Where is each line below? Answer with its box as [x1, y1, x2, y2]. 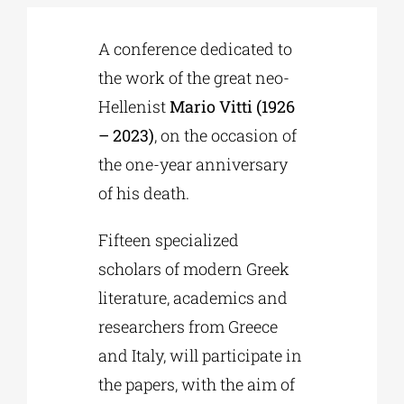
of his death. [98, 182, 190, 205]
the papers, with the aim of [98, 373, 296, 396]
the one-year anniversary [98, 153, 289, 176]
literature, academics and [98, 287, 289, 309]
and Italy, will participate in [98, 344, 303, 367]
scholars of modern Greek [98, 258, 290, 280]
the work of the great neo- [98, 67, 290, 89]
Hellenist [98, 96, 170, 118]
